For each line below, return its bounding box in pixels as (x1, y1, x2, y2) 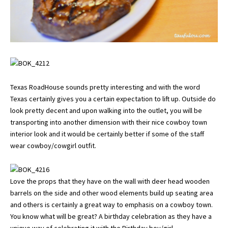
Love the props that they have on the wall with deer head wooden (10, 176, 210, 186)
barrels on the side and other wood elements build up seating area (10, 188, 213, 197)
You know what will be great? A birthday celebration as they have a (10, 211, 212, 221)
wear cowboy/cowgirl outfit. (10, 140, 96, 150)
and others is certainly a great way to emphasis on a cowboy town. (10, 199, 214, 209)
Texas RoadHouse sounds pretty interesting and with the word (10, 82, 200, 92)
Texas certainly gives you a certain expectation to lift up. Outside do (10, 94, 216, 103)
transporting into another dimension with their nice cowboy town (10, 117, 207, 127)
